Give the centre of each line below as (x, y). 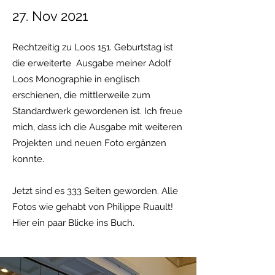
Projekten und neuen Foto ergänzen (89, 143)
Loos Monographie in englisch (76, 79)
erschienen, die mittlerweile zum (81, 95)
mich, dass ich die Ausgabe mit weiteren (97, 127)
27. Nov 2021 (50, 16)
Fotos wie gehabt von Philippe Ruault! (93, 207)
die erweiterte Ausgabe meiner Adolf (92, 63)
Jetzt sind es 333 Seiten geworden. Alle (95, 191)
